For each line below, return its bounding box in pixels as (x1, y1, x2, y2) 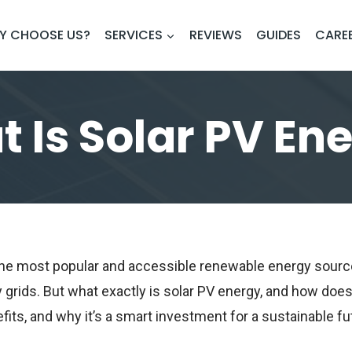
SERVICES (104, 26, 163, 44)
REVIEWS (189, 26, 242, 44)
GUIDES (255, 26, 301, 44)
